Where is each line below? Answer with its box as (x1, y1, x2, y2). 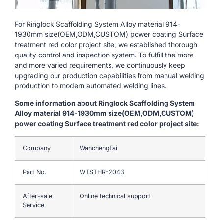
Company (23, 144, 51, 152)
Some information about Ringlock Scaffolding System (15, 99, 195, 108)
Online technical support (80, 192, 150, 200)
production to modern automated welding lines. (15, 81, 166, 90)
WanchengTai (80, 144, 117, 152)
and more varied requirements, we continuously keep (15, 60, 185, 69)
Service (23, 201, 44, 209)
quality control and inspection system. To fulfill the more (15, 50, 193, 59)
